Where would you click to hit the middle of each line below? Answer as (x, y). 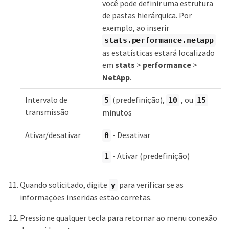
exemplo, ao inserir (136, 27)
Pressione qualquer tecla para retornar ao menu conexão (119, 218)
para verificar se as (150, 184)
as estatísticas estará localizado (158, 53)
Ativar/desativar (53, 135)
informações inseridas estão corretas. (86, 198)
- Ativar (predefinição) (150, 156)
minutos (117, 113)
